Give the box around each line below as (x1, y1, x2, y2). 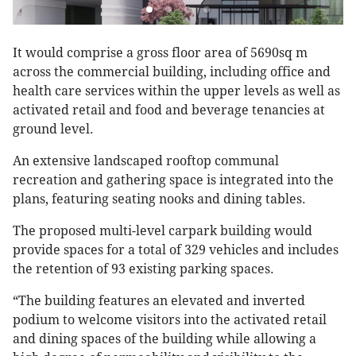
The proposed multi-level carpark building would (13, 223, 312, 239)
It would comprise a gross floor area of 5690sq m (13, 45, 308, 61)
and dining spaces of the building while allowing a (13, 331, 316, 347)
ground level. (13, 122, 94, 137)
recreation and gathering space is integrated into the (13, 172, 334, 188)
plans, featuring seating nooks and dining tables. (13, 192, 306, 207)
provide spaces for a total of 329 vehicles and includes (13, 242, 339, 258)
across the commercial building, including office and (13, 64, 331, 80)
